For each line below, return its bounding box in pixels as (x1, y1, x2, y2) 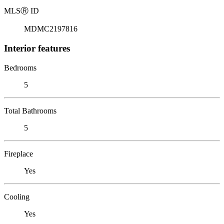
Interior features (4, 42, 70, 53)
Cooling (4, 192, 29, 201)
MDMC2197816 (24, 24, 77, 33)
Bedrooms (4, 63, 36, 72)
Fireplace (4, 149, 33, 158)
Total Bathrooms (4, 106, 56, 115)
